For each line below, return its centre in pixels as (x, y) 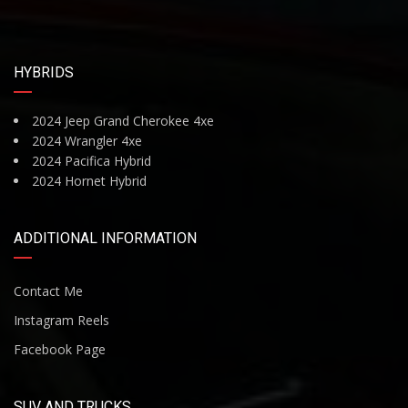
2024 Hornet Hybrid (89, 181)
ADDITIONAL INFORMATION (105, 239)
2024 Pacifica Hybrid (92, 161)
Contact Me (48, 291)
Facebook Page (60, 350)
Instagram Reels (61, 321)
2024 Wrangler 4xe (87, 141)
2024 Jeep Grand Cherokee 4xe (123, 121)
